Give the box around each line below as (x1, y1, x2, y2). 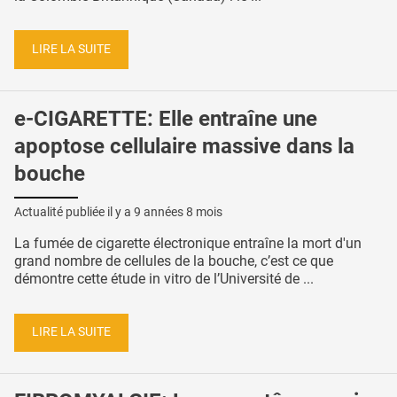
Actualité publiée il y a (14, 204, 134, 219)
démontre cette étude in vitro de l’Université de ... (14, 269, 314, 287)
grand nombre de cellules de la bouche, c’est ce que (14, 252, 333, 269)
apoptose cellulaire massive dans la (14, 133, 354, 159)
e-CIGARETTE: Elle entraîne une (14, 105, 317, 131)
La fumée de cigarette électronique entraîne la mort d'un (14, 234, 362, 252)
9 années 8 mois (134, 204, 222, 219)
